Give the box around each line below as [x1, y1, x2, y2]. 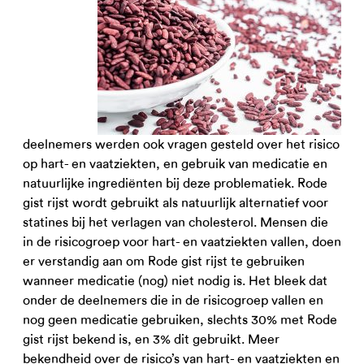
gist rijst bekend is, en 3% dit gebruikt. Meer [23, 331, 279, 347]
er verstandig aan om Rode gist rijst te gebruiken [23, 253, 305, 269]
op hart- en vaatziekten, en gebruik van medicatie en [23, 156, 327, 171]
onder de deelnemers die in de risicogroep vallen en [23, 292, 323, 308]
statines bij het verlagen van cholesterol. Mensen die [23, 214, 328, 230]
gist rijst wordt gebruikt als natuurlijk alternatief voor [23, 195, 328, 210]
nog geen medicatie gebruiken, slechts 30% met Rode [23, 312, 337, 327]
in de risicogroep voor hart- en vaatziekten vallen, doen [23, 234, 341, 249]
